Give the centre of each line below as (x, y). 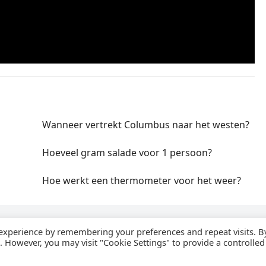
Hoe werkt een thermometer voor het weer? (142, 180)
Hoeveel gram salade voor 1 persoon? (127, 152)
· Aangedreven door (200, 242)
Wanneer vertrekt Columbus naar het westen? (146, 124)
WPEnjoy (147, 242)
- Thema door (106, 242)
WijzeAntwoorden (49, 242)
